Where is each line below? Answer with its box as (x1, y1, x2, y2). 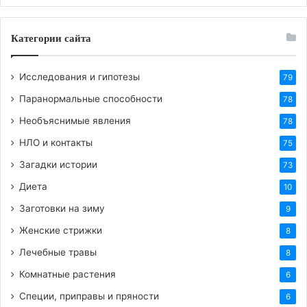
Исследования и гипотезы (19, 71, 140, 82)
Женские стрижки (19, 224, 102, 236)
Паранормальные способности (19, 93, 162, 104)
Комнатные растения (19, 268, 116, 280)
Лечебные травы (19, 246, 97, 258)
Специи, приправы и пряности (19, 290, 159, 302)
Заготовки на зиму (19, 202, 105, 214)
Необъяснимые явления (19, 114, 131, 126)
